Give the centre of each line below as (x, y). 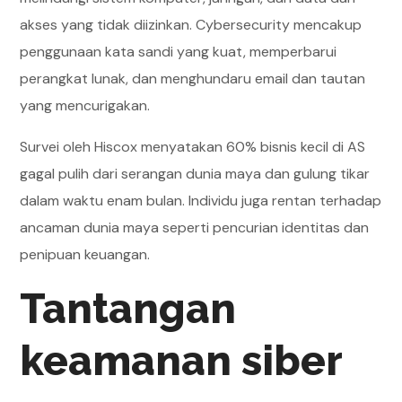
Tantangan (128, 309)
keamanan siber (182, 361)
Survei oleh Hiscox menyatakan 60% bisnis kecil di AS (193, 147)
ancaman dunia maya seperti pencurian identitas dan (195, 227)
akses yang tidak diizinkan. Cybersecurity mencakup (191, 25)
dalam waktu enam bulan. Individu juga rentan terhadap (201, 201)
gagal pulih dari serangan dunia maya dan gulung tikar (195, 174)
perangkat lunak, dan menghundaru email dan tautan (193, 79)
